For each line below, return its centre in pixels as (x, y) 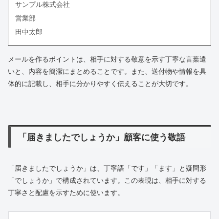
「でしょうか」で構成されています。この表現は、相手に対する (107, 180)
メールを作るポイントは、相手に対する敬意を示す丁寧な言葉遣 (107, 59)
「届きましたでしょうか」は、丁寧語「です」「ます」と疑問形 (107, 168)
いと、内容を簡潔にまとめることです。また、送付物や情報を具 (107, 71)
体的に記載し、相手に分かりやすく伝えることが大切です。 (100, 83)
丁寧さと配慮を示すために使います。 (66, 192)
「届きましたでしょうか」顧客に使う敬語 (102, 137)
